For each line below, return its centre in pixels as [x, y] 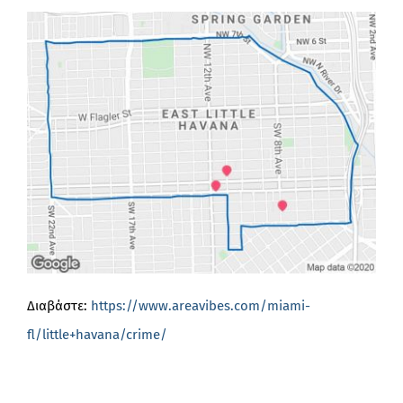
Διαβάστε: [58, 306]
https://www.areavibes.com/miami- [200, 306]
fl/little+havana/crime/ [97, 335]
